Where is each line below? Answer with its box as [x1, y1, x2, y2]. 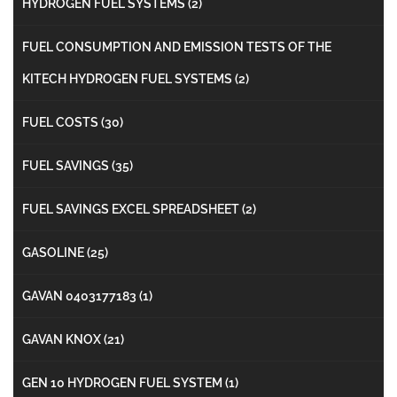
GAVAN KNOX [22, 331, 104, 346]
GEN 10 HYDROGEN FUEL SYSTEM [22, 375, 225, 390]
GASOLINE [22, 245, 87, 260]
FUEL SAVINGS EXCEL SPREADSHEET [22, 201, 242, 216]
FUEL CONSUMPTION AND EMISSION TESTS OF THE [22, 39, 331, 54]
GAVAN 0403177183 [22, 288, 139, 303]
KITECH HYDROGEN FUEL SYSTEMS [22, 71, 235, 86]
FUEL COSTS [22, 114, 101, 129]
